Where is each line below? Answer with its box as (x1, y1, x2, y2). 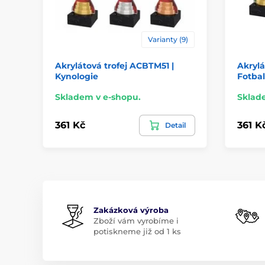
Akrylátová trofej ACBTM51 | (55, 60, 174, 71)
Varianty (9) (147, 34, 188, 44)
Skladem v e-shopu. (55, 91, 141, 102)
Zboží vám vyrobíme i (93, 215, 179, 225)
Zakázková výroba (93, 205, 169, 215)
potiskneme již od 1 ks (93, 226, 181, 236)
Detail (164, 120, 186, 130)
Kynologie (55, 70, 98, 82)
